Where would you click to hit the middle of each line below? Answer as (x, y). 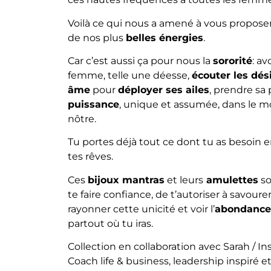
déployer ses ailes (164, 90)
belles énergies (165, 38)
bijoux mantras (126, 180)
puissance (93, 105)
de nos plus (97, 38)
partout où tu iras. (110, 223)
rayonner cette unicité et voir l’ (141, 209)
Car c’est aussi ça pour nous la (140, 61)
